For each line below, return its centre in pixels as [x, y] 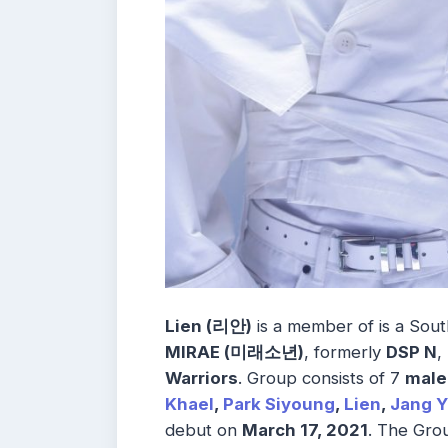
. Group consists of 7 [321, 378]
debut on [203, 430]
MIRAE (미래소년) [234, 352]
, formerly [345, 352]
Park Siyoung [277, 404]
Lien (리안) [208, 326]
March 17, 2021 [305, 430]
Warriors [201, 378]
